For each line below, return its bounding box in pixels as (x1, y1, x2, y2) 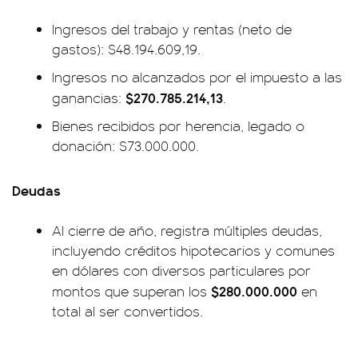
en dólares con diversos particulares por (52, 261, 311, 280)
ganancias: (52, 88, 125, 108)
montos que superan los (52, 281, 211, 301)
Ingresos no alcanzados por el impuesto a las (52, 67, 342, 87)
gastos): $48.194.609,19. (52, 39, 201, 59)
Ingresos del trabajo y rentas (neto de (52, 19, 292, 39)
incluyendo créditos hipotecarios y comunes (52, 241, 335, 261)
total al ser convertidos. (52, 301, 203, 321)
